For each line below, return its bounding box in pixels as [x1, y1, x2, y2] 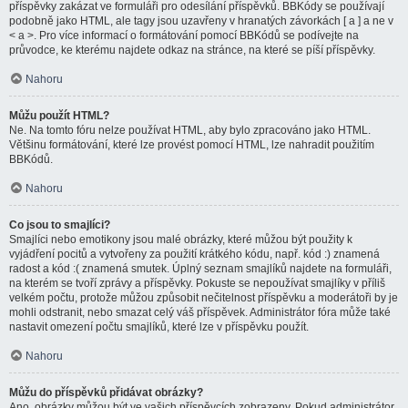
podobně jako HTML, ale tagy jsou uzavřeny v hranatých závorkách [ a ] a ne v [9, 15, 393, 27]
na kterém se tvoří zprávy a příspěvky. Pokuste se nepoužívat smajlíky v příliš [9, 277, 385, 290]
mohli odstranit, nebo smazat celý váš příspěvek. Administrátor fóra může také [9, 306, 391, 319]
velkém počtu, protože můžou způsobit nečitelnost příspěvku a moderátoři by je [9, 291, 398, 304]
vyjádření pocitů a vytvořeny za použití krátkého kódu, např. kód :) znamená [9, 248, 380, 260]
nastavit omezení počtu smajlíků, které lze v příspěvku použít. [9, 321, 309, 333]
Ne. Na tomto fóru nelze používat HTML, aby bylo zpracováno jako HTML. [9, 124, 371, 137]
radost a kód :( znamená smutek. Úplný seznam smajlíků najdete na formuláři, [9, 262, 392, 275]
